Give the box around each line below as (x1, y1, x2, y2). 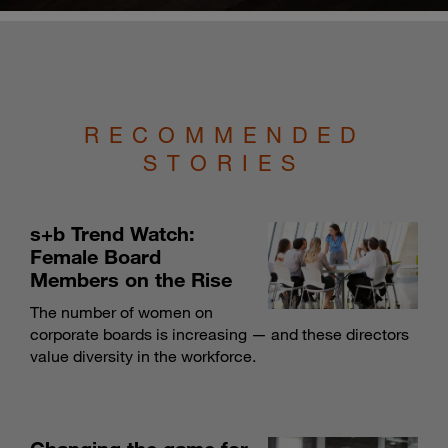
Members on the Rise (30, 267, 232, 291)
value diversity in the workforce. (30, 346, 256, 366)
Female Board (30, 244, 161, 268)
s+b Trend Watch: (30, 221, 195, 245)
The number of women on (30, 302, 213, 322)
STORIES (143, 149, 305, 176)
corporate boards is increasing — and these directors (30, 324, 409, 344)
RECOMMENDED (83, 121, 365, 148)
